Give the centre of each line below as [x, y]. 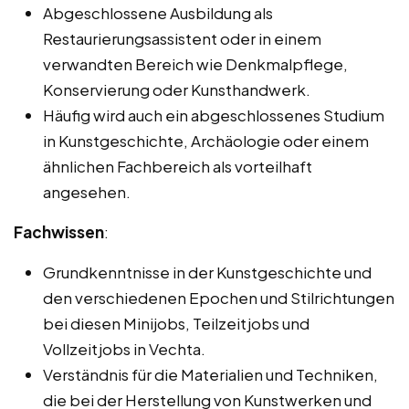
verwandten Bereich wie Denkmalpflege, [195, 63]
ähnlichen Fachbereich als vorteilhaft [178, 166]
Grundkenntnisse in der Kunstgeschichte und [207, 272]
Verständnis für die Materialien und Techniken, [210, 374]
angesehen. [87, 191]
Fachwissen [59, 231]
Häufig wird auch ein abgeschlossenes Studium [214, 115]
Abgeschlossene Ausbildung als [158, 12]
